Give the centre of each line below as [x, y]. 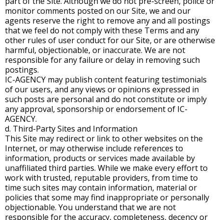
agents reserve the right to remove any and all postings [108, 21]
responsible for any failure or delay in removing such [102, 60]
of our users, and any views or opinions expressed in [102, 89]
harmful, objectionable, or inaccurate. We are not [95, 50]
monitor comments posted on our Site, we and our [98, 11]
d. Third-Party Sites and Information [71, 129]
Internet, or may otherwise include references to [94, 148]
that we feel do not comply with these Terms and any [102, 30]
